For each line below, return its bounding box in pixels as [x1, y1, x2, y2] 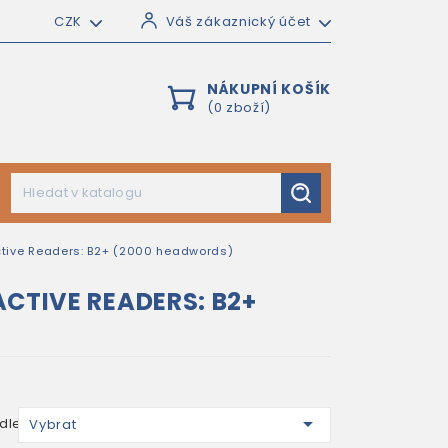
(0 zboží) [206, 98, 272, 117]
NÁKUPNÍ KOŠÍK [206, 79, 331, 99]
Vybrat [29, 415, 77, 434]
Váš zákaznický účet [165, 12, 311, 31]
